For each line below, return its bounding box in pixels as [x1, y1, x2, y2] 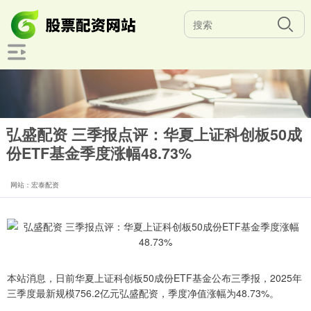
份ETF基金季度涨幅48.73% [6, 142, 192, 164]
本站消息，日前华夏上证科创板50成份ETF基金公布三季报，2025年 [7, 271, 302, 285]
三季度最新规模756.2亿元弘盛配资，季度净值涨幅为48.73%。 [7, 286, 279, 300]
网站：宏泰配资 [10, 180, 59, 190]
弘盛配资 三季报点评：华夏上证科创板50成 [6, 124, 302, 145]
